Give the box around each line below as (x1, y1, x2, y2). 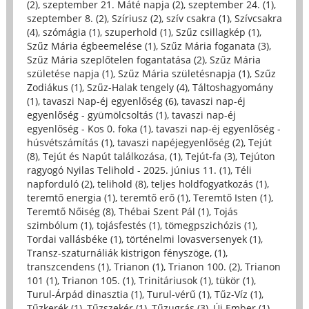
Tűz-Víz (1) (214, 288, 261, 301)
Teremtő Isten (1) (192, 191, 271, 205)
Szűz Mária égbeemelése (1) (26, 39, 156, 53)
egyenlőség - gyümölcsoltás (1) (26, 108, 167, 122)
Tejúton (239, 150, 275, 163)
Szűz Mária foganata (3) (160, 39, 269, 53)
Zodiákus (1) (26, 81, 82, 94)
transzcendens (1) (26, 260, 109, 274)
